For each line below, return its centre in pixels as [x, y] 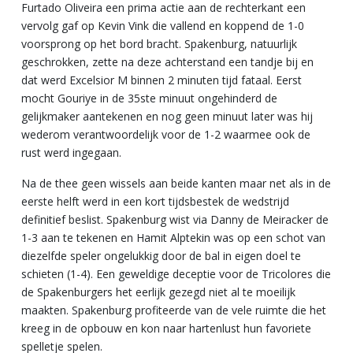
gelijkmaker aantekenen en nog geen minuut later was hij [167, 116]
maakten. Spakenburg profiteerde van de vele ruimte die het [174, 310]
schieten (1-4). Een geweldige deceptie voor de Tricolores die [176, 273]
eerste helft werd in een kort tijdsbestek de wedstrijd [155, 201]
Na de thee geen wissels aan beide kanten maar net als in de [176, 183]
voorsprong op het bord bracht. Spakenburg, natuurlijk [159, 43]
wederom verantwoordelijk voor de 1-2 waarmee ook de [166, 134]
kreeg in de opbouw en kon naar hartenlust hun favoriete [166, 328]
